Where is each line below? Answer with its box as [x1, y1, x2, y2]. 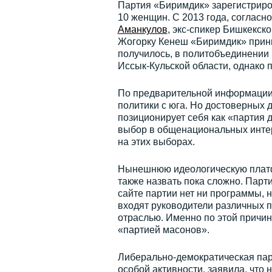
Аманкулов [117, 24, 168, 35]
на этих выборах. [117, 137, 195, 147]
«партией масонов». [117, 225, 209, 235]
